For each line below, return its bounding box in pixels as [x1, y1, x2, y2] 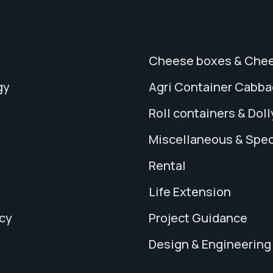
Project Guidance [149, 210, 247, 227]
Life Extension [149, 183, 231, 200]
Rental [149, 157, 186, 174]
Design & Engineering [149, 236, 271, 253]
